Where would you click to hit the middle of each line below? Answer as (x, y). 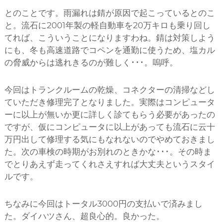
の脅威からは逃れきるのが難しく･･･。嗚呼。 (91, 63)
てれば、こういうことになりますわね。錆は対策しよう (110, 38)
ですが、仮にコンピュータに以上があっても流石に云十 (110, 127)
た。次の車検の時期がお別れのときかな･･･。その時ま (108, 152)
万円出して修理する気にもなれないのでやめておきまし (110, 139)
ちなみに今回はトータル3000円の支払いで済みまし (103, 204)
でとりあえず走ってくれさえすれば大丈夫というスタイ (110, 164)
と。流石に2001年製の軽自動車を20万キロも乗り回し (107, 26)
